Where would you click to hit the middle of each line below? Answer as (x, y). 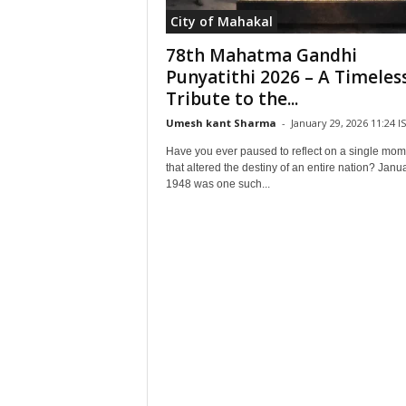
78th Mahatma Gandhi (261, 55)
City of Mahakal (221, 21)
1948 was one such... (217, 184)
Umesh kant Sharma (221, 123)
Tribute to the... (232, 99)
